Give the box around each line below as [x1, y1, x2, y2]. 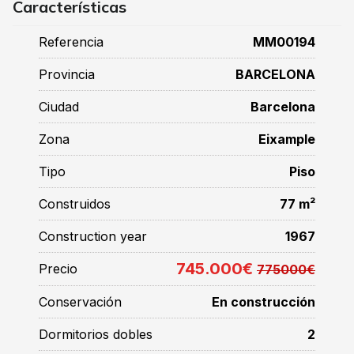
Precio [39, 260, 77, 277]
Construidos [39, 195, 111, 212]
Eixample [258, 130, 315, 147]
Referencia [39, 33, 104, 50]
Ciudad [39, 98, 79, 115]
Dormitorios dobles [39, 326, 153, 342]
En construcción [212, 293, 315, 310]
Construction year [39, 228, 147, 244]
